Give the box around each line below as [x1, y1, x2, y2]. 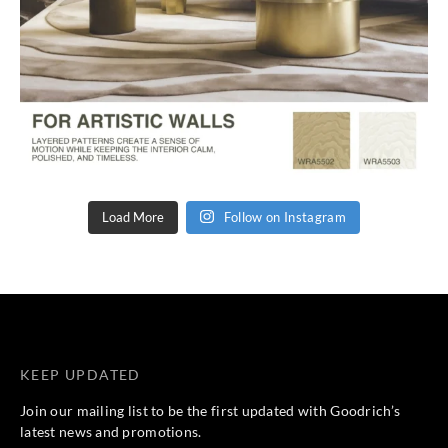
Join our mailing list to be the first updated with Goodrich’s [20, 401, 401, 419]
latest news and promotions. [20, 422, 202, 440]
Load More [102, 208, 165, 225]
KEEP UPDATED [20, 365, 141, 383]
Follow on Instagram [223, 208, 346, 225]
